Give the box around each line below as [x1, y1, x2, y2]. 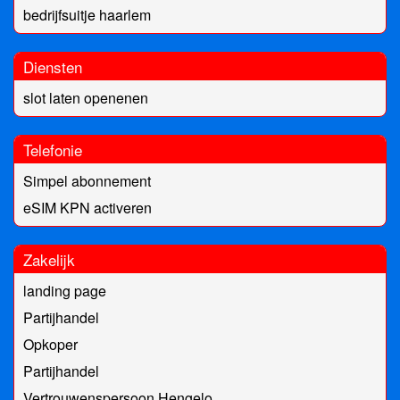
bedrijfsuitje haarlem [23, 4, 151, 26]
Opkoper [23, 334, 78, 355]
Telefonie [23, 138, 82, 162]
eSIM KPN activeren [23, 197, 152, 219]
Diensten [23, 55, 82, 79]
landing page [23, 280, 106, 302]
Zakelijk [23, 248, 75, 271]
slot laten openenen [23, 87, 148, 109]
